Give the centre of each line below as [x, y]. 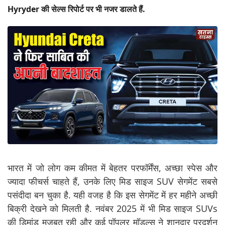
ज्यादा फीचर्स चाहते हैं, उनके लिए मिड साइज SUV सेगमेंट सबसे [113, 182]
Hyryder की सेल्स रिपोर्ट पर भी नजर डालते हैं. [77, 9]
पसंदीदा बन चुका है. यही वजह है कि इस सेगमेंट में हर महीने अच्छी [113, 195]
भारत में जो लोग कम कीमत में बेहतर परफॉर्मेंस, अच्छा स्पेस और [113, 168]
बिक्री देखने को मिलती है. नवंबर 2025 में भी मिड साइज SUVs [113, 209]
